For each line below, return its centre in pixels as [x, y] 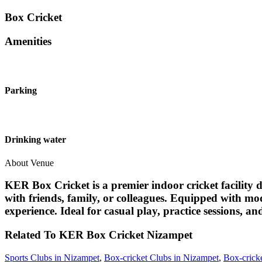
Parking [21, 90]
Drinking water [35, 140]
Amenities [28, 41]
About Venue [29, 163]
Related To [32, 235]
